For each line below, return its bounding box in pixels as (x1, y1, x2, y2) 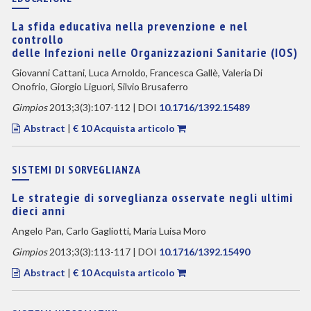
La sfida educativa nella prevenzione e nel (11, 18, 248, 34)
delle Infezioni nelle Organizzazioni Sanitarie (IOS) (11, 44, 298, 60)
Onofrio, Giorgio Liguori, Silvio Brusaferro (11, 81, 188, 92)
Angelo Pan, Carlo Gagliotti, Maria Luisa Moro (11, 225, 206, 237)
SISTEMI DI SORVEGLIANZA (11, 162, 141, 176)
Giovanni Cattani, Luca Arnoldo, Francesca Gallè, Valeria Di (11, 67, 262, 78)
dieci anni (11, 203, 65, 219)
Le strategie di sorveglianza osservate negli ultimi (11, 190, 293, 205)
